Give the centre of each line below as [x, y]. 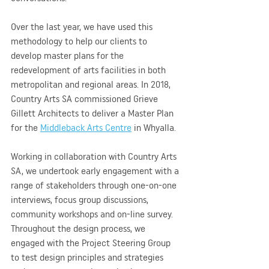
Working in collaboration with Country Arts [95, 156]
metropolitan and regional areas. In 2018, [92, 84]
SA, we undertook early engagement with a [96, 171]
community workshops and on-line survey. [93, 214]
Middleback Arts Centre [86, 127]
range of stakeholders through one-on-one [95, 185]
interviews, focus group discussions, [81, 199]
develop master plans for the [68, 55]
